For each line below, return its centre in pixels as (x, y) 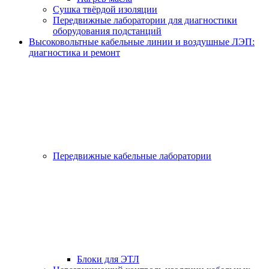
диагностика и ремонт (74, 53)
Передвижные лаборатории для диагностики (145, 20)
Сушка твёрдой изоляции (105, 10)
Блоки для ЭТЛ (108, 259)
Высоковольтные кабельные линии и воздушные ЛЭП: (142, 42)
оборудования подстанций (107, 31)
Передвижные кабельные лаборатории (132, 156)
